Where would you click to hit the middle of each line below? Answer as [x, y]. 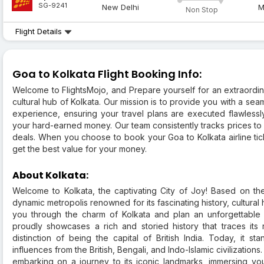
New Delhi [121, 7]
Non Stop [202, 10]
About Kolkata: [50, 176]
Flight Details [40, 32]
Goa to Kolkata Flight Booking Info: [107, 74]
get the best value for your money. [80, 149]
